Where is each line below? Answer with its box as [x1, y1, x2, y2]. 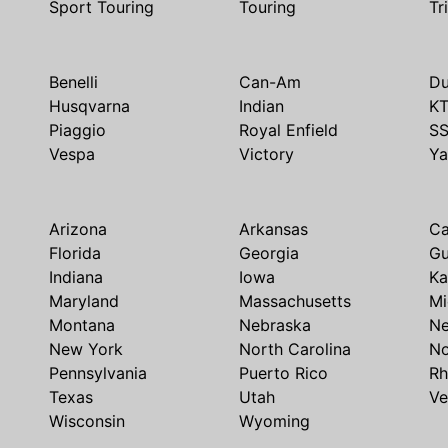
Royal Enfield [239, 119, 338, 140]
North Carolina [239, 338, 351, 359]
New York [49, 338, 123, 359]
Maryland [49, 290, 119, 311]
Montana [49, 314, 115, 335]
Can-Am [239, 71, 301, 92]
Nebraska [239, 314, 311, 335]
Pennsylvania [49, 362, 147, 383]
